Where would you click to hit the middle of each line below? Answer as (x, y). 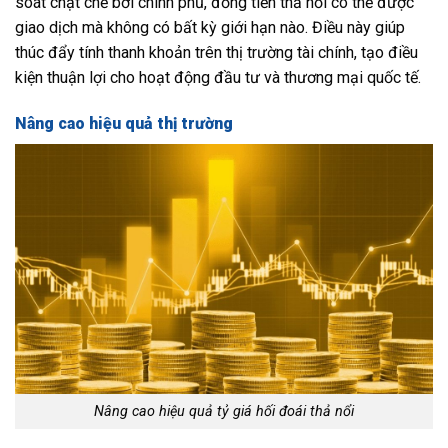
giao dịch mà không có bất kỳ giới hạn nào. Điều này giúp (210, 27)
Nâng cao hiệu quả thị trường (124, 123)
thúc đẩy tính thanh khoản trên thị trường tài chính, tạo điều (216, 52)
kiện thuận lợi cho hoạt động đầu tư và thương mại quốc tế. (218, 77)
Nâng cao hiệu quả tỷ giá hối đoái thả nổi (224, 412)
